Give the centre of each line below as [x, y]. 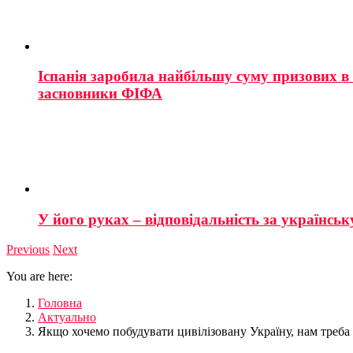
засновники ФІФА [100, 94]
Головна [60, 303]
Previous [28, 250]
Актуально [67, 318]
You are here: [39, 277]
